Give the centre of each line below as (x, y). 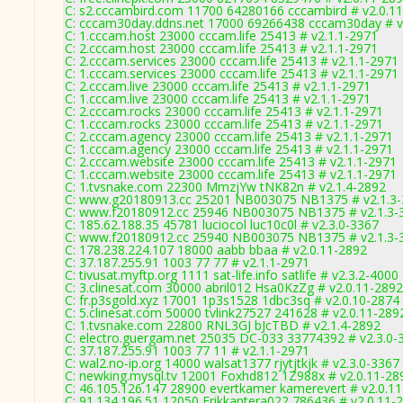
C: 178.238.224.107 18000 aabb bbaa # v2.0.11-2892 (216, 250)
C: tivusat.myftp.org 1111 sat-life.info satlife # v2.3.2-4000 (232, 275)
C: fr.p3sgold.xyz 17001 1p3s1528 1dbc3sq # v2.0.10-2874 (232, 300)
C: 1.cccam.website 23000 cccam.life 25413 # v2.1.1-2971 (231, 174)
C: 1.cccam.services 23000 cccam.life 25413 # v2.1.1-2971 (232, 73)
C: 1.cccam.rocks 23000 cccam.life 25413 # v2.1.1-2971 (224, 124)
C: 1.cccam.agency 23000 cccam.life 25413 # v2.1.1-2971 (229, 149)
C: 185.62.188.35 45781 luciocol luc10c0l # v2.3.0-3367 (222, 224)
